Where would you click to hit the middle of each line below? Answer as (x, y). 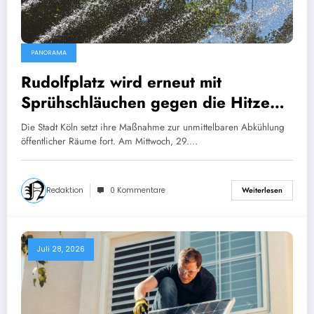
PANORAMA (49, 52)
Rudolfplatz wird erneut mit (121, 82)
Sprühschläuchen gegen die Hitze (145, 102)
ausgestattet (65, 122)
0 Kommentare (138, 190)
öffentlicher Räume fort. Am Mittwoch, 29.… (109, 141)
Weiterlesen (262, 190)
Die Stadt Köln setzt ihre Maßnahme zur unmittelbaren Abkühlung (153, 127)
